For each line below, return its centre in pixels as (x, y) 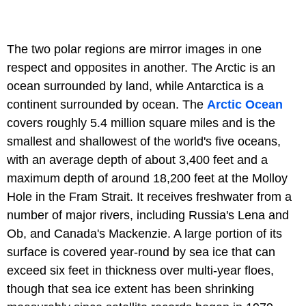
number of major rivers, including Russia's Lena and (148, 215)
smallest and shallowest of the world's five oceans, (144, 142)
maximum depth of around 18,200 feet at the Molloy (147, 179)
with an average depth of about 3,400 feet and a (137, 160)
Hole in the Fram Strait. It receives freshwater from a (149, 197)
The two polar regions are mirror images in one (134, 50)
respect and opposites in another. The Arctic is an (141, 68)
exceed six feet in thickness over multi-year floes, (140, 271)
